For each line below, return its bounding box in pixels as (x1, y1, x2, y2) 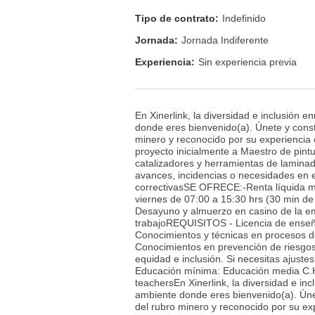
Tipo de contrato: (135, 12, 219, 24)
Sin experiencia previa (198, 56, 297, 68)
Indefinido (222, 12, 266, 24)
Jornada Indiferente (181, 34, 269, 46)
